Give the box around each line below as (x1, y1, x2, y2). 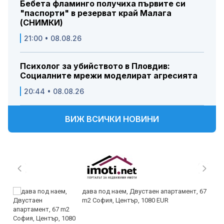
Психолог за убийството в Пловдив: (20, 61, 170, 71)
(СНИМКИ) (20, 17, 63, 28)
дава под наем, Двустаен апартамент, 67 (82, 187, 206, 195)
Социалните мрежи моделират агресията (20, 70, 197, 81)
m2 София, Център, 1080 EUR (82, 196, 168, 204)
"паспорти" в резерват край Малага (20, 8, 171, 18)
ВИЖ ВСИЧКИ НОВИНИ (65, 114, 159, 124)
